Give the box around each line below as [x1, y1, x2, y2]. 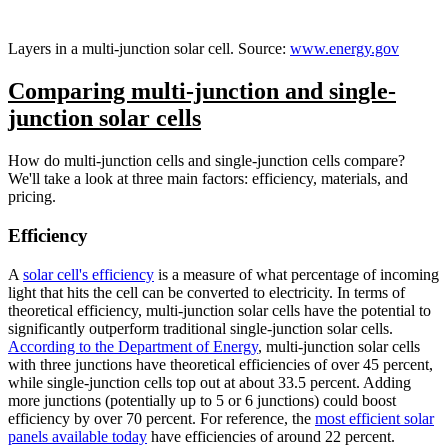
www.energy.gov [290, 40, 399, 58]
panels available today [8, 427, 147, 445]
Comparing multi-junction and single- [8, 78, 396, 105]
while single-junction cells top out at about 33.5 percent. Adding [8, 373, 411, 391]
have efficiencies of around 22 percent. [147, 427, 395, 445]
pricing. [8, 188, 56, 206]
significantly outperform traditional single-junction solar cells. [8, 319, 393, 337]
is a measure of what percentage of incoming [154, 265, 439, 283]
